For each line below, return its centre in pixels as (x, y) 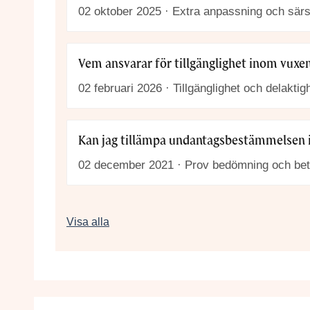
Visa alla (88, 222)
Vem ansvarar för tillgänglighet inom (179, 64)
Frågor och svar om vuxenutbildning (197, 221)
